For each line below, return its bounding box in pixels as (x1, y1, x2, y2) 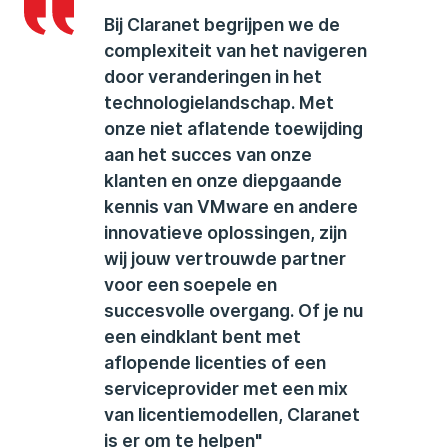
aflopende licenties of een (104, 352, 326, 373)
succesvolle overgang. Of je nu (104, 300, 363, 321)
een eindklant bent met (104, 326, 301, 347)
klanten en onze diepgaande (104, 170, 342, 191)
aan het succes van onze (104, 144, 312, 165)
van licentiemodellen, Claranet (104, 404, 360, 425)
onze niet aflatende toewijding (104, 118, 363, 139)
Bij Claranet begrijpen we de (104, 14, 340, 35)
